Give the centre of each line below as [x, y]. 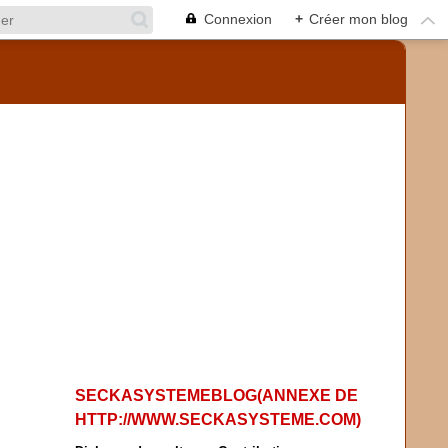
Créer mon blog [358, 19]
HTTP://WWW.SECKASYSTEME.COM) [218, 419]
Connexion [238, 19]
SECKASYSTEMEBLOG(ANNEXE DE [216, 395]
